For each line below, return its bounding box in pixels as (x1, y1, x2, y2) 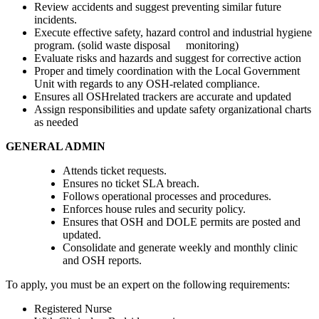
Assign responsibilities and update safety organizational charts (34, 103, 311, 115)
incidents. (34, 13, 77, 26)
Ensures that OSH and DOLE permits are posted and (63, 215, 300, 228)
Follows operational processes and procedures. (63, 189, 271, 202)
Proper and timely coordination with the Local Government (34, 64, 300, 77)
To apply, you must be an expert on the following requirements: (6, 278, 290, 291)
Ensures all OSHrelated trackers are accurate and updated (34, 90, 291, 103)
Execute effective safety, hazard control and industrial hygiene (34, 26, 312, 38)
